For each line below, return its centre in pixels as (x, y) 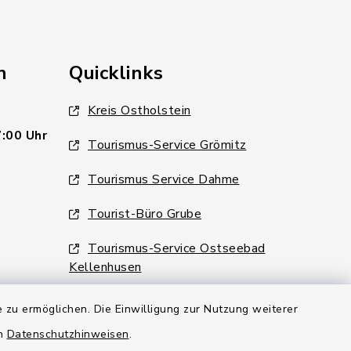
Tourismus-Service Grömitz (167, 145)
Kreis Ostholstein (139, 110)
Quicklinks (116, 73)
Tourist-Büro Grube (145, 214)
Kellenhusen (105, 267)
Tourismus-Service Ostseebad (177, 248)
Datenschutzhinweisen (68, 334)
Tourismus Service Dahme (164, 179)
